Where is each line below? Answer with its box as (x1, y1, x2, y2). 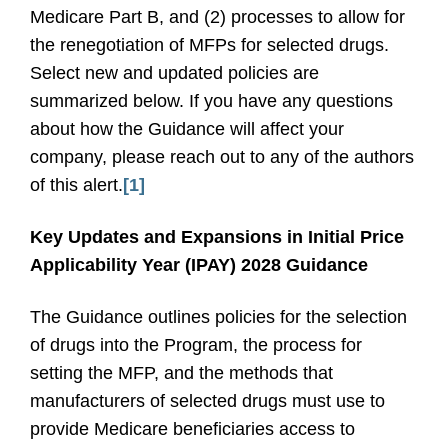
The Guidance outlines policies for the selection (30, 307, 407, 327)
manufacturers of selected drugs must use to (30, 391, 385, 411)
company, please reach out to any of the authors (30, 147, 414, 167)
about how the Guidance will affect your (30, 119, 344, 139)
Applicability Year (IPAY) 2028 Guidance (30, 255, 373, 275)
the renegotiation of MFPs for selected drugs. (30, 35, 389, 55)
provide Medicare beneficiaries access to (30, 419, 355, 439)
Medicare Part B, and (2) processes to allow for (30, 7, 405, 27)
